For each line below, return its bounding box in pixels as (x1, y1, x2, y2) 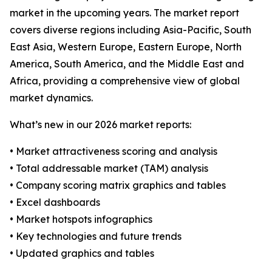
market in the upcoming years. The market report (10, 7, 239, 19)
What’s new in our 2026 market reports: (10, 118, 191, 131)
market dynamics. (10, 92, 93, 104)
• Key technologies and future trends (10, 230, 182, 243)
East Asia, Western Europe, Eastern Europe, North (10, 41, 242, 53)
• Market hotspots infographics (10, 213, 152, 226)
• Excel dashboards (10, 196, 100, 209)
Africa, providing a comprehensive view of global (10, 75, 240, 87)
